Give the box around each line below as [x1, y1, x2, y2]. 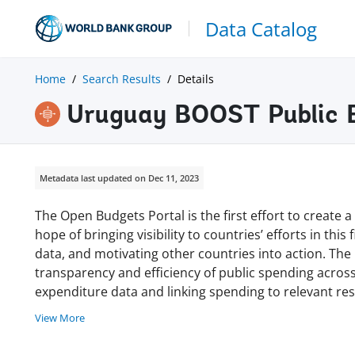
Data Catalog [205, 15, 317, 42]
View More [35, 310, 85, 325]
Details [177, 71, 214, 86]
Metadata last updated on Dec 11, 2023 [40, 172, 199, 185]
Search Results [82, 71, 161, 86]
